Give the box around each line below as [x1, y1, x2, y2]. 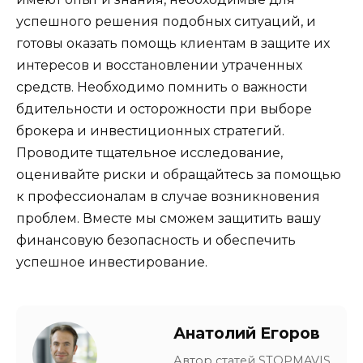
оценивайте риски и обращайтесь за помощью [16, 167, 341, 183]
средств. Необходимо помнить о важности [16, 79, 308, 96]
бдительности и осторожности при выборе [16, 101, 312, 117]
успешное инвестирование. [16, 254, 207, 271]
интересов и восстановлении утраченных [16, 58, 302, 74]
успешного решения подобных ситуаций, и [16, 14, 316, 30]
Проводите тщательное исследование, [16, 145, 283, 161]
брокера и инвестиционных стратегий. [16, 123, 284, 139]
